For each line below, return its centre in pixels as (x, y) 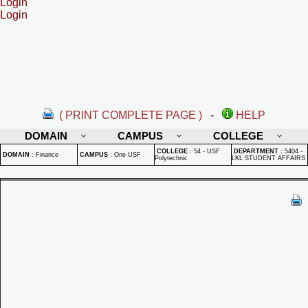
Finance (47, 155)
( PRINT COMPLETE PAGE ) (131, 115)
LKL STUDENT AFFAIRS (268, 158)
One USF (128, 155)
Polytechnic (171, 158)
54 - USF (207, 151)
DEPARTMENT (256, 151)
